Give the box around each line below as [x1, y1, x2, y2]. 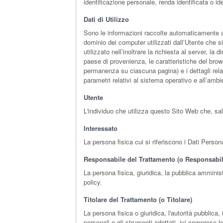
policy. [84, 177, 102, 187]
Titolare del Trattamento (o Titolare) [84, 195, 192, 204]
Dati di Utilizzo [84, 14, 129, 24]
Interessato [84, 123, 117, 133]
